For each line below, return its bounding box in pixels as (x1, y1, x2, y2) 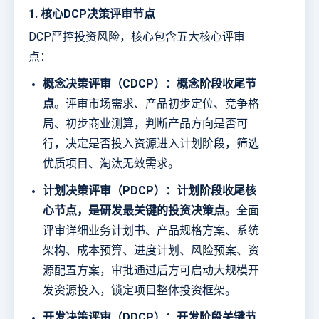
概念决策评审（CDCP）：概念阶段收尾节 (43, 77, 256, 91)
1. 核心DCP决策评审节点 (28, 7, 155, 21)
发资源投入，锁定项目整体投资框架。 (43, 283, 236, 298)
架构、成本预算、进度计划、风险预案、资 (43, 244, 259, 258)
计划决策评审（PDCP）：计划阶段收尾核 (43, 184, 256, 198)
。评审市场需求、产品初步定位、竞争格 (54, 97, 259, 111)
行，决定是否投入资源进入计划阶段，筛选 (43, 137, 259, 151)
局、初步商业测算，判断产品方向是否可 (43, 117, 248, 131)
